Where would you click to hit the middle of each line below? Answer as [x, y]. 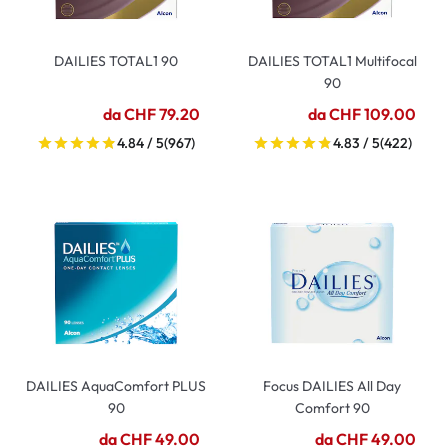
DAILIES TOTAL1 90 [116, 61]
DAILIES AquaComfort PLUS [116, 386]
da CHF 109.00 [362, 114]
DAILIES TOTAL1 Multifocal [332, 61]
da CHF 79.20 [151, 114]
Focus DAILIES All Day [332, 386]
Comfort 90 [332, 408]
